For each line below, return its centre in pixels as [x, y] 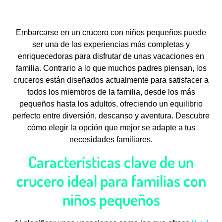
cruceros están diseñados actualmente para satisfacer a [111, 80]
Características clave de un [111, 162]
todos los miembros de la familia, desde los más [111, 92]
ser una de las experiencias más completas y [111, 44]
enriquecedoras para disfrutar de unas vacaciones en [111, 56]
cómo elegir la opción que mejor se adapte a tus [111, 127]
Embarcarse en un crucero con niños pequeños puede [111, 32]
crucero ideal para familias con [111, 181]
